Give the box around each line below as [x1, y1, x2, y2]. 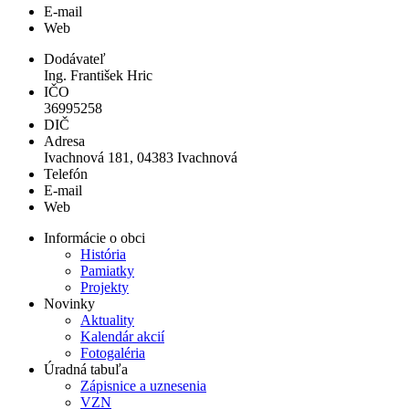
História [80, 246, 126, 262]
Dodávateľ [44, 50, 106, 67]
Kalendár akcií [80, 328, 164, 344]
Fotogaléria [80, 344, 145, 361]
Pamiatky [80, 262, 134, 278]
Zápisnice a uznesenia [80, 377, 206, 393]
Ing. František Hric [44, 67, 152, 83]
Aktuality [80, 311, 134, 328]
